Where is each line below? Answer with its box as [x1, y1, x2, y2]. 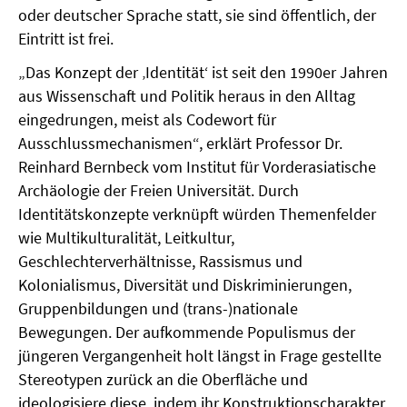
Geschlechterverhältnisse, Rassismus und [18, 251, 303, 272]
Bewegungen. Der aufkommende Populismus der [18, 322, 355, 342]
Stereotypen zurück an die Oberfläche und [18, 369, 308, 390]
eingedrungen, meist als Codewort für [18, 109, 276, 130]
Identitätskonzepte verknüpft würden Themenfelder [18, 203, 376, 224]
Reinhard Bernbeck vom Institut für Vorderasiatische [18, 156, 376, 177]
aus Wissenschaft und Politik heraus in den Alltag [18, 85, 355, 106]
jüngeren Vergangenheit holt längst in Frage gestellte [18, 345, 382, 366]
